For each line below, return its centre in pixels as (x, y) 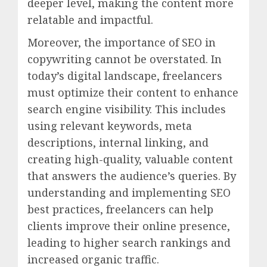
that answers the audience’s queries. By (132, 176)
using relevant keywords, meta (110, 125)
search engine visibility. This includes (127, 109)
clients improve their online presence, (129, 226)
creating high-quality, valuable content (130, 159)
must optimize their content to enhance (133, 92)
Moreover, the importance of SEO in (122, 42)
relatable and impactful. (90, 19)
